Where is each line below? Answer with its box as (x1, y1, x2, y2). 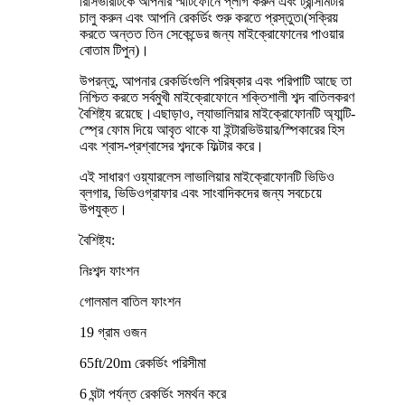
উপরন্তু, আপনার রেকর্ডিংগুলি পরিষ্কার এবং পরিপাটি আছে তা (80, 73, 352, 89)
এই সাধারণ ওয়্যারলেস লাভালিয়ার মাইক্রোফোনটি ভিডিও (80, 169, 334, 185)
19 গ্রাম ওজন (80, 325, 146, 341)
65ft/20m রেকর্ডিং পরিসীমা (80, 355, 206, 372)
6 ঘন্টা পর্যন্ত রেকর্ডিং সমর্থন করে (80, 386, 226, 402)
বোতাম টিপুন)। (80, 42, 149, 59)
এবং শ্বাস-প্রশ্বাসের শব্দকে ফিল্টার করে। (80, 138, 264, 155)
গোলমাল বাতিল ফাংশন (80, 294, 181, 310)
